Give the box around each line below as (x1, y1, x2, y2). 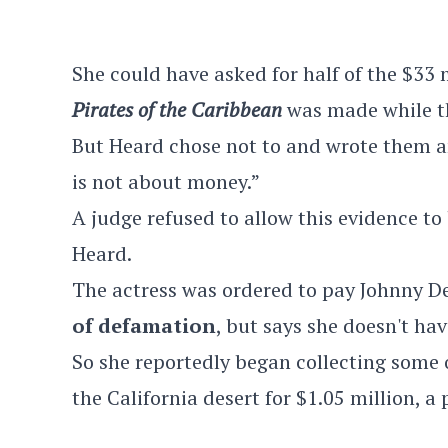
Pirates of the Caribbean (72, 96, 282, 123)
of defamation (72, 312, 216, 339)
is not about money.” (72, 168, 260, 195)
